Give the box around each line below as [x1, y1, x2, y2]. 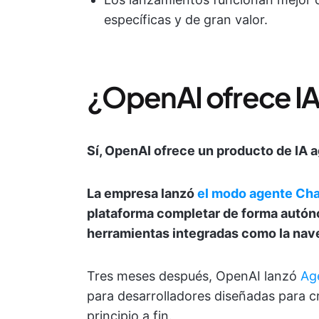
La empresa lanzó [87, 186, 197, 201]
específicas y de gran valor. [104, 12, 268, 27]
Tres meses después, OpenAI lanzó [87, 268, 300, 283]
